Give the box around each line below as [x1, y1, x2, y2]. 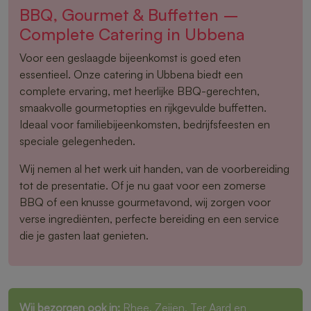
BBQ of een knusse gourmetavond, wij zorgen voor [19, 195, 271, 210]
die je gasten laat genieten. [19, 228, 149, 243]
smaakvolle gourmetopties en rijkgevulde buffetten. [19, 101, 267, 115]
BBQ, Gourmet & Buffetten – [19, 4, 239, 26]
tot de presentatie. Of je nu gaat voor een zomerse [19, 178, 266, 193]
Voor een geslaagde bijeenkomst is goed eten [19, 51, 241, 65]
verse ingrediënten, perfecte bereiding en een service [19, 212, 279, 226]
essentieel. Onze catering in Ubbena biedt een [19, 67, 243, 82]
